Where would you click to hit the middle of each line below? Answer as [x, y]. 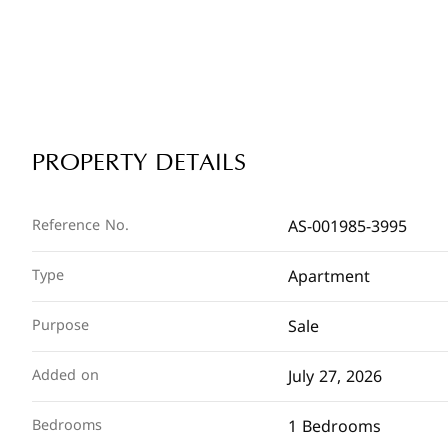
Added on [65, 375]
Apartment [329, 276]
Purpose [60, 325]
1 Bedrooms [334, 426]
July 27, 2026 [335, 376]
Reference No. [80, 225]
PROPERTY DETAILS [139, 163]
